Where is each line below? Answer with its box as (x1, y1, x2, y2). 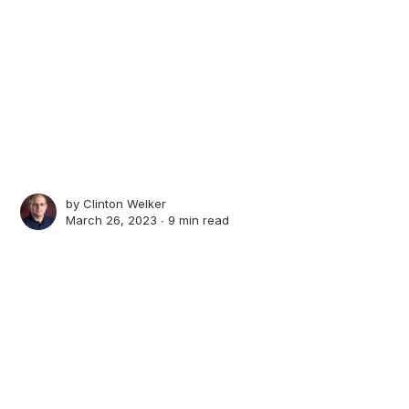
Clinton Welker (83, 196, 167, 212)
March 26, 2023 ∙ (66, 213, 169, 228)
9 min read (168, 213, 230, 228)
